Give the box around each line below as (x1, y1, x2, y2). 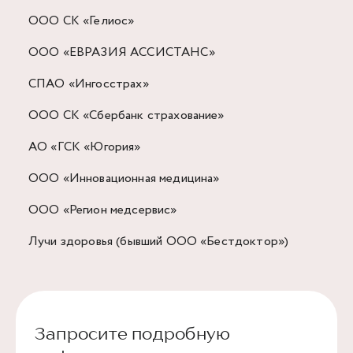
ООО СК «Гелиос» (28, 12, 135, 30)
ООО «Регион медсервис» (28, 201, 177, 219)
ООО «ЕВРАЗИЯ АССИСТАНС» (28, 43, 215, 61)
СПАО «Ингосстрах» (28, 75, 149, 93)
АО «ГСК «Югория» (28, 138, 141, 156)
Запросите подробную (35, 323, 231, 344)
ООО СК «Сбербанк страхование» (28, 106, 225, 124)
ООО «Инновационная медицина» (28, 169, 220, 188)
